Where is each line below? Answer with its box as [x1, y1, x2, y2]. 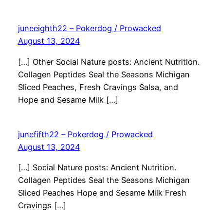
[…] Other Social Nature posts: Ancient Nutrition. [18, 56, 200, 67]
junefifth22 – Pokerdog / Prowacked [18, 129, 153, 139]
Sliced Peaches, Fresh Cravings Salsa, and [18, 82, 178, 92]
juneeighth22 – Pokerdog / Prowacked [18, 23, 161, 34]
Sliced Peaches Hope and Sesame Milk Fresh [18, 187, 186, 198]
